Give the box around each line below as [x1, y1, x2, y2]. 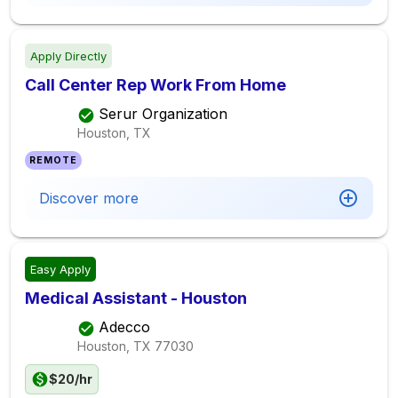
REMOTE [29, 155, 78, 166]
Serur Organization [99, 105, 227, 123]
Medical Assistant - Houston [25, 289, 247, 307]
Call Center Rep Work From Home [25, 76, 286, 94]
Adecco [99, 318, 150, 337]
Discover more [39, 189, 139, 207]
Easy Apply [30, 262, 91, 276]
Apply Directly [30, 49, 107, 63]
